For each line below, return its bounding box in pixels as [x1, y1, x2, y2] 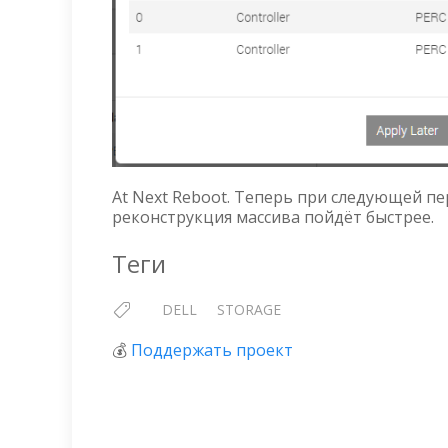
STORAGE [217, 300, 281, 320]
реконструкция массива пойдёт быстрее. [112, 206, 434, 229]
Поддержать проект [131, 339, 293, 362]
